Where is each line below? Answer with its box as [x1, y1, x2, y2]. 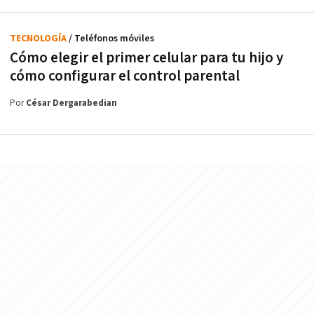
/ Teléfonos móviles [69, 32, 154, 45]
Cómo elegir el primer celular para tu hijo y [10, 48, 283, 67]
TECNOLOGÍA [10, 32, 69, 45]
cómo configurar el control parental [10, 66, 240, 86]
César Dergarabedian [26, 97, 117, 109]
